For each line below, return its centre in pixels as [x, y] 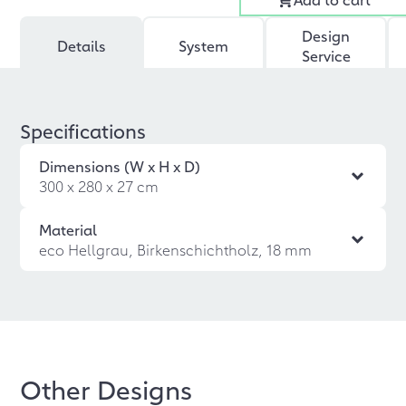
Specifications [83, 130]
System [204, 45]
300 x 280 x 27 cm [99, 186]
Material [68, 229]
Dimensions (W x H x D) [120, 166]
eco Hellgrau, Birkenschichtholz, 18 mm [176, 249]
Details [81, 45]
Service [326, 55]
